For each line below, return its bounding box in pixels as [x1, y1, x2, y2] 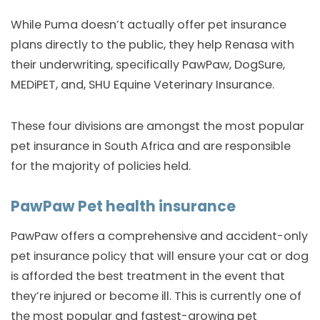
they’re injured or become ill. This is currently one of [11, 287, 301, 304]
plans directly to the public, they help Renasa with [11, 36, 294, 54]
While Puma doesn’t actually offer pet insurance [11, 16, 286, 34]
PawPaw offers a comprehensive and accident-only [11, 227, 308, 244]
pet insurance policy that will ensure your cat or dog [11, 247, 309, 264]
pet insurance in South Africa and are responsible [11, 138, 291, 155]
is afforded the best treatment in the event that [11, 267, 285, 284]
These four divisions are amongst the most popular [11, 118, 304, 135]
